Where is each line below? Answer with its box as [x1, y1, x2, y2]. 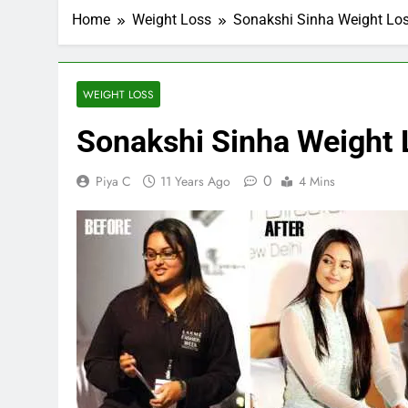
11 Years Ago [160, 172, 230, 190]
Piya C [96, 172, 131, 190]
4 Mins [299, 172, 335, 190]
